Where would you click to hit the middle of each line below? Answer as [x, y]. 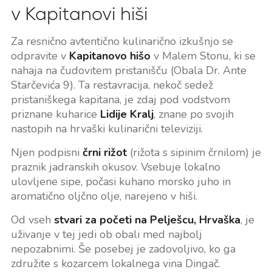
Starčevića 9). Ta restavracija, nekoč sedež [112, 85]
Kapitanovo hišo [110, 56]
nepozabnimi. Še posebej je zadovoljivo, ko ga [123, 249]
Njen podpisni [46, 153]
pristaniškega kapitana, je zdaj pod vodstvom [120, 100]
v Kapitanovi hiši [79, 14]
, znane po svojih [193, 114]
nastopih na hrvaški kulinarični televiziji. [107, 129]
